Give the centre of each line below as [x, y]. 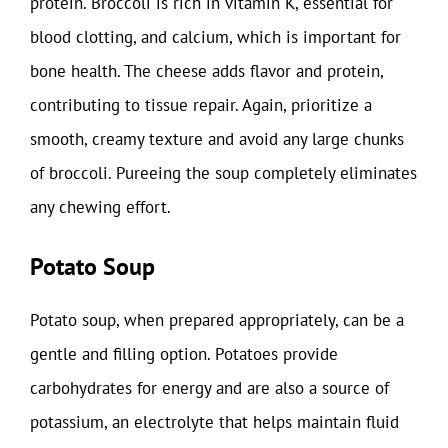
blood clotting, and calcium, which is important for [215, 37]
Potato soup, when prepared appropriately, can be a [217, 319]
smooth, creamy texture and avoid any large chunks [217, 139]
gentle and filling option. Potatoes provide [184, 353]
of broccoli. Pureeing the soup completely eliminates [223, 173]
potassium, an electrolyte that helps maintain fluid [214, 421]
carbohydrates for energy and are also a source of [209, 387]
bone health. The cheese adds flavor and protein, [206, 71]
